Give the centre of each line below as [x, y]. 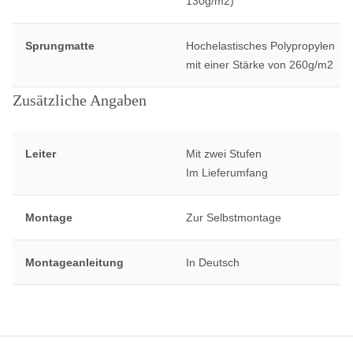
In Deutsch [212, 262]
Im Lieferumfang [227, 173]
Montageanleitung [74, 262]
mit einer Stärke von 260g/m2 [259, 65]
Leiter [41, 154]
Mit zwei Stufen [223, 154]
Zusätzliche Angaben [80, 100]
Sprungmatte [60, 46]
